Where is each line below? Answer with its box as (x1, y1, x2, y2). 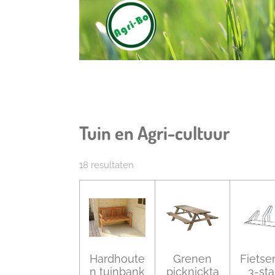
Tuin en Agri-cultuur (79, 120, 230, 144)
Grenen (173, 252, 212, 265)
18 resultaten (79, 160, 134, 171)
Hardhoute (89, 252, 145, 265)
